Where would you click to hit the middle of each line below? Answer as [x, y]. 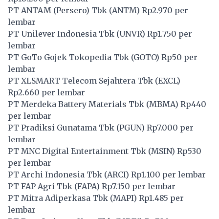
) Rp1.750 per [167, 33]
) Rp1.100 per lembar [166, 174]
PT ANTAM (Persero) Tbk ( [60, 10]
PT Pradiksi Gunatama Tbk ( [64, 127]
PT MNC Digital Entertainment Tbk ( [79, 151]
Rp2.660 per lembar [46, 92]
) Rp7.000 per [167, 127]
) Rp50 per [177, 57]
